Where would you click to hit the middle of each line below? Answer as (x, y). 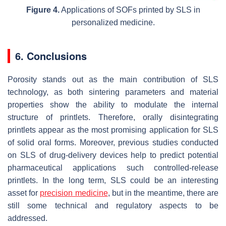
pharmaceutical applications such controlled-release (113, 167)
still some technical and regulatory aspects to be (113, 205)
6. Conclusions (51, 55)
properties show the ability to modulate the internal (113, 104)
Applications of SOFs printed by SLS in (130, 10)
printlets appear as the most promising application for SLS (113, 130)
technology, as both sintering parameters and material (113, 92)
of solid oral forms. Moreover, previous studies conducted (113, 142)
